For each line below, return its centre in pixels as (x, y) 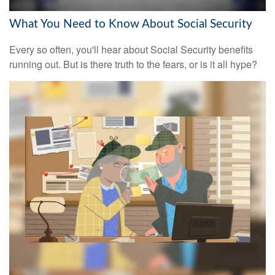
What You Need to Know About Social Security (131, 24)
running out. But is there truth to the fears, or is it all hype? (133, 64)
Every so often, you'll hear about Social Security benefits (131, 50)
